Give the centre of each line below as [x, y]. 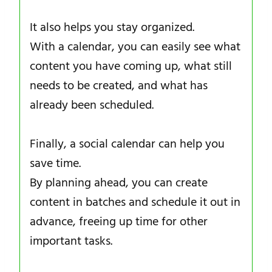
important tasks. [71, 241]
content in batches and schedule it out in [135, 202]
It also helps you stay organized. [112, 27]
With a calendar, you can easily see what [135, 46]
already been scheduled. [92, 105]
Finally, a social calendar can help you [127, 144]
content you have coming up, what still [131, 66]
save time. [55, 163]
